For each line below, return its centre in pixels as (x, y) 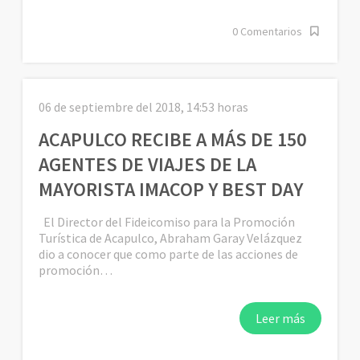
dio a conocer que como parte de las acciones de (169, 254)
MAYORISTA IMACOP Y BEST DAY (171, 189)
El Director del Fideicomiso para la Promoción (167, 221)
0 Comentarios (267, 31)
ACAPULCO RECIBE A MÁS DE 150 (173, 139)
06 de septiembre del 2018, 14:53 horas (144, 106)
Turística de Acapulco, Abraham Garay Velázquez (171, 237)
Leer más (280, 318)
